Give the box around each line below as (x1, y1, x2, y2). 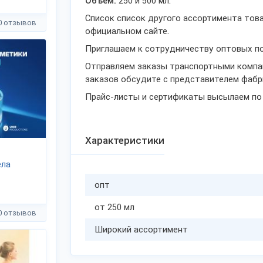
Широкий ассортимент (95, 224, 188, 235)
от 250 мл (95, 202, 134, 213)
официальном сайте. (85, 26, 169, 36)
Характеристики (85, 134, 164, 146)
